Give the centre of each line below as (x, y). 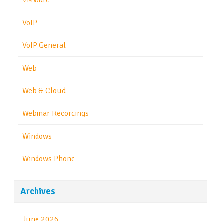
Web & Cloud (44, 91)
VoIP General (44, 46)
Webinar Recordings (55, 114)
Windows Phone (49, 159)
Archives (38, 191)
